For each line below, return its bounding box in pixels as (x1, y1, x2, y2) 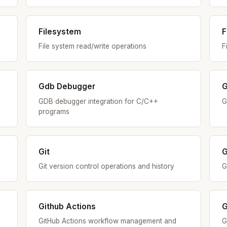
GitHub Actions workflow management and (38, 217, 176, 225)
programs (38, 107, 69, 116)
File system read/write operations (38, 42, 146, 51)
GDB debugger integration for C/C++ (38, 97, 158, 105)
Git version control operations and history (38, 162, 174, 171)
